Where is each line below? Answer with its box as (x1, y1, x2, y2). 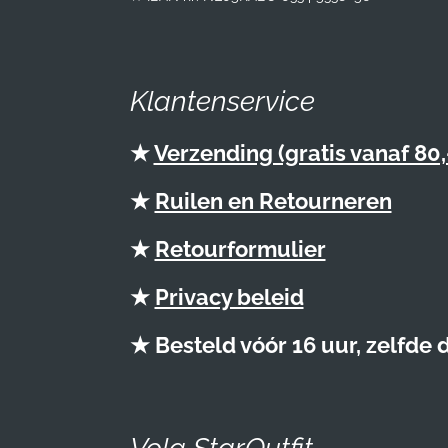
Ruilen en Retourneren (154, 187, 392, 214)
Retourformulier (154, 235, 326, 262)
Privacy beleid (154, 283, 304, 310)
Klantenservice (129, 84, 315, 118)
